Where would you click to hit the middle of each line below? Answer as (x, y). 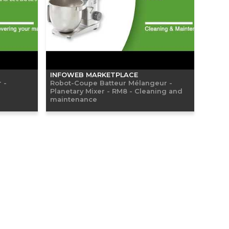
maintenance (74, 99)
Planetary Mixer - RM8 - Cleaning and (116, 91)
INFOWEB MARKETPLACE (94, 75)
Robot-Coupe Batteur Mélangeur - (111, 83)
